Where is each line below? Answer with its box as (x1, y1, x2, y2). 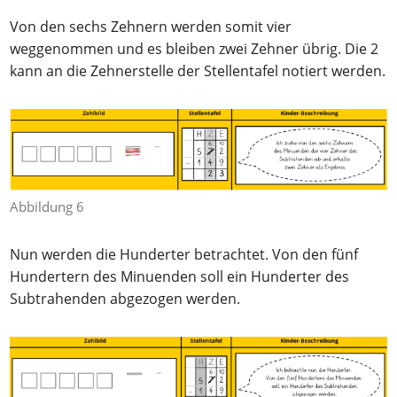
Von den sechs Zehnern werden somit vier (10, 16, 292, 36)
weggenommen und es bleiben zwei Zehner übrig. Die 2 (10, 38, 379, 58)
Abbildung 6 (10, 197, 85, 215)
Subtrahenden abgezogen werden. (10, 288, 241, 308)
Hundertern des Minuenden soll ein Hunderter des (10, 266, 350, 286)
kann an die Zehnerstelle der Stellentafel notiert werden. (10, 60, 386, 81)
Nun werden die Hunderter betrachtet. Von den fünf (10, 244, 359, 264)
